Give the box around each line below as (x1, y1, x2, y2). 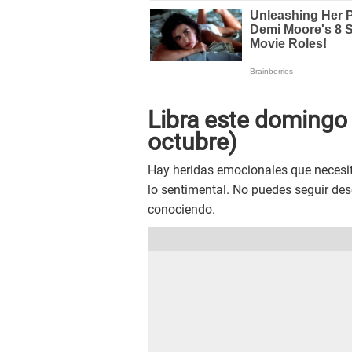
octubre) (148, 127, 236, 156)
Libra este (148, 105, 255, 134)
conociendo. (148, 201, 215, 217)
